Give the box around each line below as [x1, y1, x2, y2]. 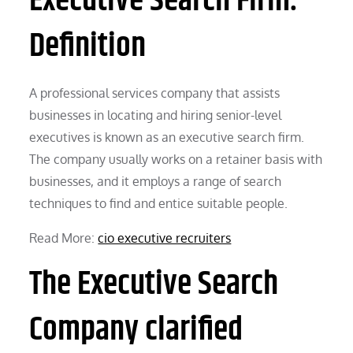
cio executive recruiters [98, 229, 232, 246]
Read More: [29, 229, 98, 246]
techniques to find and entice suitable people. [29, 195, 288, 211]
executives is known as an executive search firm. [29, 128, 305, 145]
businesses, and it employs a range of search [29, 173, 282, 189]
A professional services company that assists [29, 84, 281, 101]
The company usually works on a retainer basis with [29, 150, 323, 167]
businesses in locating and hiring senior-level [29, 106, 282, 123]
